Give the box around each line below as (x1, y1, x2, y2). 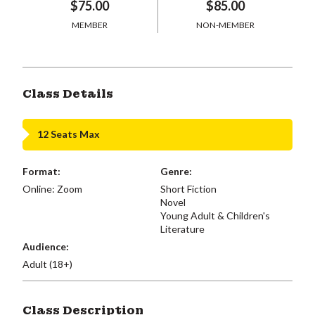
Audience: (22, 240, 69, 252)
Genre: (160, 165, 192, 177)
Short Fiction (160, 182, 217, 195)
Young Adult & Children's (160, 209, 270, 221)
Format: (22, 165, 60, 177)
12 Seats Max (37, 128, 100, 140)
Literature (160, 222, 205, 235)
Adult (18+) (22, 257, 72, 270)
